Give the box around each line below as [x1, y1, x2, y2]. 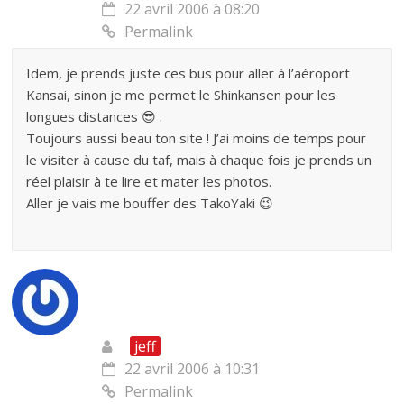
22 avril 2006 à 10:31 [124, 358, 261, 379]
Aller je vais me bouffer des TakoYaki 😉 [26, 193, 274, 212]
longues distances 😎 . [26, 106, 163, 125]
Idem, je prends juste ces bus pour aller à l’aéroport [26, 63, 351, 82]
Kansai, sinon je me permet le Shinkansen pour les [26, 85, 336, 104]
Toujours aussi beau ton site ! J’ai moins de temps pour [26, 128, 367, 147]
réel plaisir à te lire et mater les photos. [26, 171, 272, 190]
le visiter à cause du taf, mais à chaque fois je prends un [26, 150, 372, 169]
